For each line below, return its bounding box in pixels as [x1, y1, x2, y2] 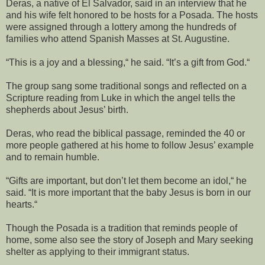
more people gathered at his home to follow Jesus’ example [6, 140, 254, 150]
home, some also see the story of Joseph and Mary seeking [6, 234, 253, 245]
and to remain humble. [6, 151, 99, 162]
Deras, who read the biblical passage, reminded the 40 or [6, 128, 245, 138]
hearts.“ [6, 199, 37, 209]
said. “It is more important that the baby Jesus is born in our [6, 187, 251, 198]
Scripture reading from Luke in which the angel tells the [6, 92, 235, 103]
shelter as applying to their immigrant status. [6, 246, 189, 257]
